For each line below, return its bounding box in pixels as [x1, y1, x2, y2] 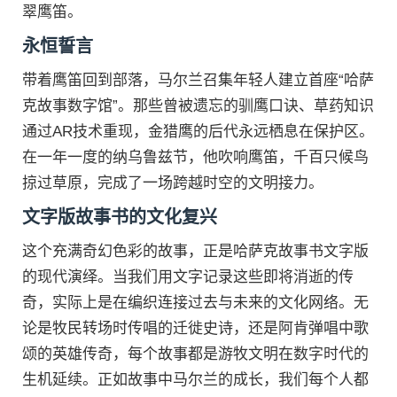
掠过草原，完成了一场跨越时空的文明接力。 [22, 175, 323, 191]
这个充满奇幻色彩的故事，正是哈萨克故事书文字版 [22, 243, 369, 260]
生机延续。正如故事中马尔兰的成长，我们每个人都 [22, 371, 369, 388]
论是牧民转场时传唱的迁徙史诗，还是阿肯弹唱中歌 [22, 320, 369, 337]
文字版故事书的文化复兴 [22, 207, 217, 227]
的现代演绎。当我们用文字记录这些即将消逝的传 [22, 269, 354, 285]
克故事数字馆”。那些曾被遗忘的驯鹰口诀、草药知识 [22, 97, 374, 114]
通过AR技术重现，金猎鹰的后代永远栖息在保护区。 [22, 123, 374, 140]
